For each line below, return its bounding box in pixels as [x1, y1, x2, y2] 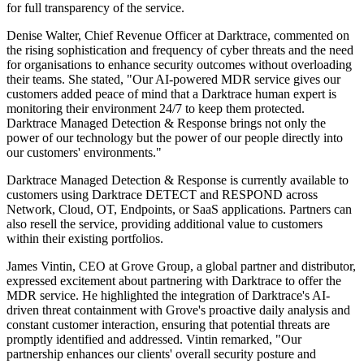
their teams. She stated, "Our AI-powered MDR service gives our [6, 72, 340, 87]
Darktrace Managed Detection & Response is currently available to [6, 173, 349, 188]
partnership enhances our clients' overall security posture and [6, 347, 316, 362]
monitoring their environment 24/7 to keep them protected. [6, 102, 305, 116]
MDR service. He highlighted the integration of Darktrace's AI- [6, 288, 330, 303]
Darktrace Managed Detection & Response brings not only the [6, 116, 326, 131]
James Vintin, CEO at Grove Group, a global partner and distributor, [6, 259, 356, 274]
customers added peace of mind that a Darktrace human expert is [6, 87, 336, 102]
